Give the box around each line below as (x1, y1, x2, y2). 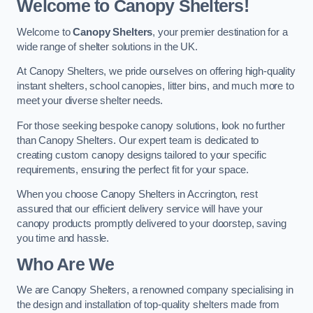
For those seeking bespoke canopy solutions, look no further (17, 119, 285, 131)
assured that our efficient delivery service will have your (17, 203, 263, 215)
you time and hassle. (17, 233, 110, 245)
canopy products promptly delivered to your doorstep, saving (17, 218, 286, 230)
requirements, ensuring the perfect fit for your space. (17, 163, 249, 175)
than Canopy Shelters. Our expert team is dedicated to (17, 134, 259, 146)
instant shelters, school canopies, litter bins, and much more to (17, 80, 294, 92)
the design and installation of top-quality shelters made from (17, 299, 280, 311)
